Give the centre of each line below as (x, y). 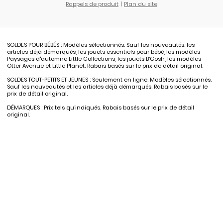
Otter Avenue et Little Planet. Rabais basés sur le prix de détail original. (105, 65)
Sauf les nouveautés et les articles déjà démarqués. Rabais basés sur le (107, 86)
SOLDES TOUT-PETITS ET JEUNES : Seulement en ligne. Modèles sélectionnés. (109, 79)
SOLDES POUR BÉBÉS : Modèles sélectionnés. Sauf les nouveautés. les (101, 45)
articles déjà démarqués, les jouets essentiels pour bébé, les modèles (104, 52)
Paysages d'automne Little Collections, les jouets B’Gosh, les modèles (104, 58)
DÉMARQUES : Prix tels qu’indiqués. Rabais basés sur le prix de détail (101, 107)
